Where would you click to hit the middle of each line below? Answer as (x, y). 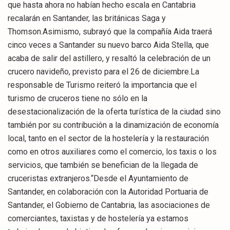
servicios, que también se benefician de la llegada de (103, 165)
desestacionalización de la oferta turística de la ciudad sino (114, 111)
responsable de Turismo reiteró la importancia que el (102, 85)
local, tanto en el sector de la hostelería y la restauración (108, 138)
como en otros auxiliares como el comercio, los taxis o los (112, 151)
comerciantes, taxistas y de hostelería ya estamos (98, 218)
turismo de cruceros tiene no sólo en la (78, 98)
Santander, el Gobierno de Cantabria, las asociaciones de (109, 205)
